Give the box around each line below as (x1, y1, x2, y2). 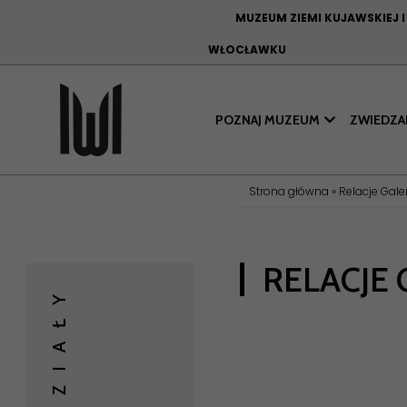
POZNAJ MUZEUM (215, 112, 320, 128)
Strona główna (249, 184, 329, 199)
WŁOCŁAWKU (208, 42, 286, 57)
